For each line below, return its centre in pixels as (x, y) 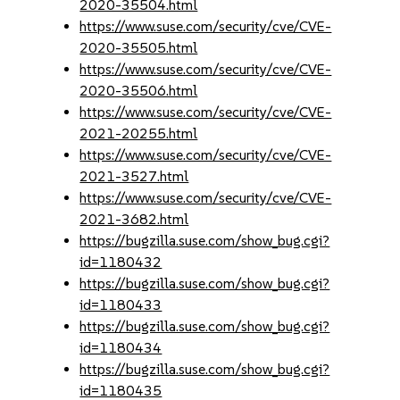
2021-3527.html (134, 176)
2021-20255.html (139, 133)
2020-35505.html (139, 48)
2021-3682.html (134, 219)
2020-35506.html (139, 91)
